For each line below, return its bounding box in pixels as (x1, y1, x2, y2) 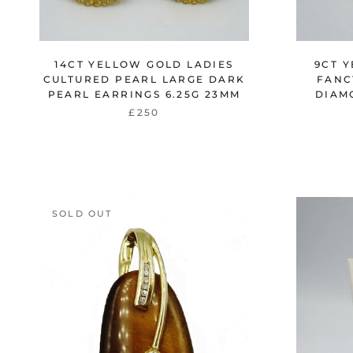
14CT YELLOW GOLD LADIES (54, 58, 234, 70)
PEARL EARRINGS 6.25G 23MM (47, 87, 241, 100)
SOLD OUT (52, 207, 113, 219)
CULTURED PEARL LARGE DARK (43, 72, 246, 85)
